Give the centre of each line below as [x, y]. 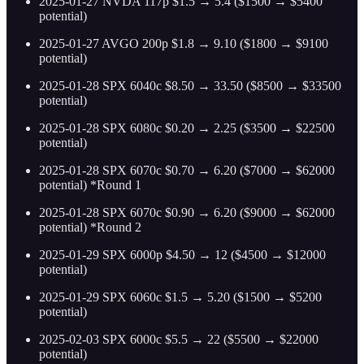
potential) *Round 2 [90, 227]
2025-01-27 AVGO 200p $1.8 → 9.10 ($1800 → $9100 [184, 44]
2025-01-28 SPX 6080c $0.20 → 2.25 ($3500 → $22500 [187, 128]
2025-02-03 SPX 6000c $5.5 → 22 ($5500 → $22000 [179, 340]
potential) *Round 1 [90, 185]
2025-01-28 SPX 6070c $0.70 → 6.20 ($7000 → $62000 [187, 171]
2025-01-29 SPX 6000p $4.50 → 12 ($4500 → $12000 [182, 255]
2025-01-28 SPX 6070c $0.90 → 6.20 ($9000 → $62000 [187, 213]
